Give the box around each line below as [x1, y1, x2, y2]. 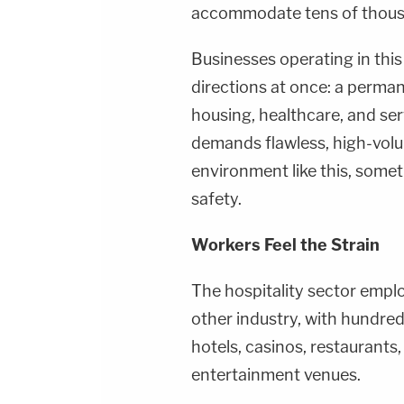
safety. [191, 189, 242, 209]
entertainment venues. [191, 365, 361, 385]
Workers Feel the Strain [191, 235, 380, 255]
